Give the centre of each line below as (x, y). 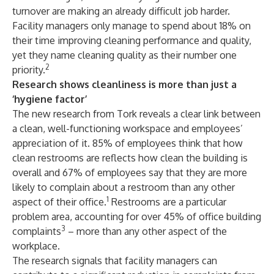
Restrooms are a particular (168, 202)
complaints (37, 231)
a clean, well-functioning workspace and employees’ (128, 128)
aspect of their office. (59, 202)
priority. (29, 70)
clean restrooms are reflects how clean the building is (130, 158)
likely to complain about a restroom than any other (124, 187)
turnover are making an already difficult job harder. (121, 11)
